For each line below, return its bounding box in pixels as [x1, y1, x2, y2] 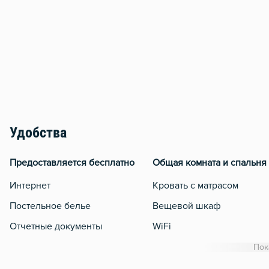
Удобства [10, 127, 67, 142]
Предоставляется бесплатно [10, 158, 134, 168]
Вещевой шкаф [153, 201, 221, 211]
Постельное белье [10, 201, 91, 211]
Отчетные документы [10, 222, 102, 232]
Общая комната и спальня [153, 158, 267, 168]
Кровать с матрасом [153, 181, 238, 191]
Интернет [10, 181, 50, 191]
